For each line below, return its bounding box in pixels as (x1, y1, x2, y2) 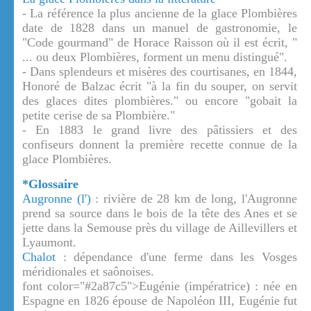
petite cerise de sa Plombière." (22, 108, 175, 123)
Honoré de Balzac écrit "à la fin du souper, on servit (22, 79, 297, 94)
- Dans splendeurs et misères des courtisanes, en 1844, (22, 65, 297, 79)
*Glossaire (22, 177, 78, 192)
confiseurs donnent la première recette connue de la (22, 137, 297, 152)
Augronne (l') (22, 192, 91, 206)
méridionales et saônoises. (22, 264, 154, 279)
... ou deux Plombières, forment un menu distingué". (22, 50, 287, 65)
